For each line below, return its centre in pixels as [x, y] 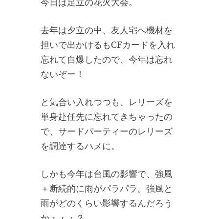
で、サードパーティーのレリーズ [107, 131]
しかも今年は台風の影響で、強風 [107, 174]
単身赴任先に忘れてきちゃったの [107, 117]
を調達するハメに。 [80, 146]
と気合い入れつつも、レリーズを [107, 102]
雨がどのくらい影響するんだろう [107, 203]
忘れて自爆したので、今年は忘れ [107, 59]
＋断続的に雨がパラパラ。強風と [107, 188]
